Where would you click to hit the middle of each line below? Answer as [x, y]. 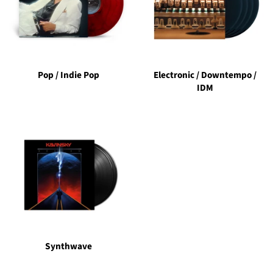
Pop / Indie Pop [68, 75]
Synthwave [68, 246]
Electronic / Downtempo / [205, 75]
